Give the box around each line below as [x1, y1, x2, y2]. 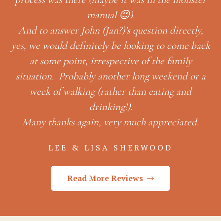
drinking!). [89, 100, 132, 113]
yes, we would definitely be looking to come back [11, 39, 210, 52]
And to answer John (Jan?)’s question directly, [18, 24, 203, 37]
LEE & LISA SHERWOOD [48, 142, 173, 153]
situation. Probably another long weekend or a [15, 70, 206, 82]
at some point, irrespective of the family [29, 54, 192, 67]
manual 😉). [86, 8, 135, 21]
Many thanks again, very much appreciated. [22, 115, 199, 128]
